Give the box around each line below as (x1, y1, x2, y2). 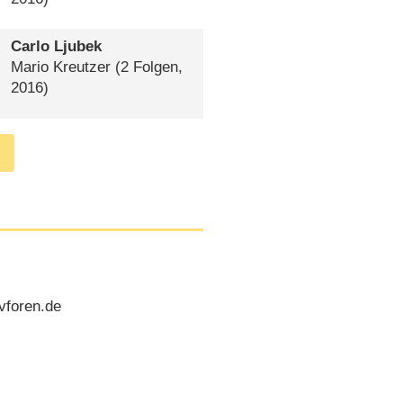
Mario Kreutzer (10, 58, 111, 76)
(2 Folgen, (110, 58, 183, 76)
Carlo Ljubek (10, 38, 102, 56)
